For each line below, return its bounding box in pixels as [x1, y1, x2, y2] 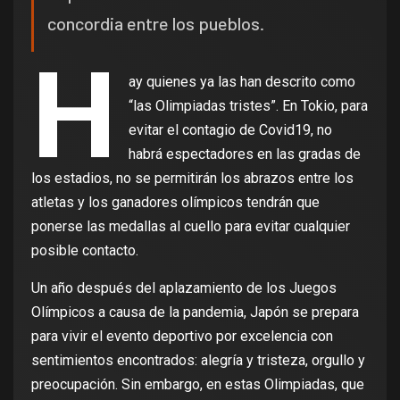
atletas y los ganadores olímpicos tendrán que [31, 194, 320, 212]
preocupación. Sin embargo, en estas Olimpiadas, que [31, 376, 364, 394]
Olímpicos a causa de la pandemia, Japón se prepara [31, 304, 359, 321]
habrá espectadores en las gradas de [129, 146, 362, 163]
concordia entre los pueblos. [47, 12, 264, 35]
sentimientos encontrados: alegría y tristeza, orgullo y [31, 352, 365, 370]
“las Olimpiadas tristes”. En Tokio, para [129, 97, 369, 115]
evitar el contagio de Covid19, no [129, 121, 333, 139]
